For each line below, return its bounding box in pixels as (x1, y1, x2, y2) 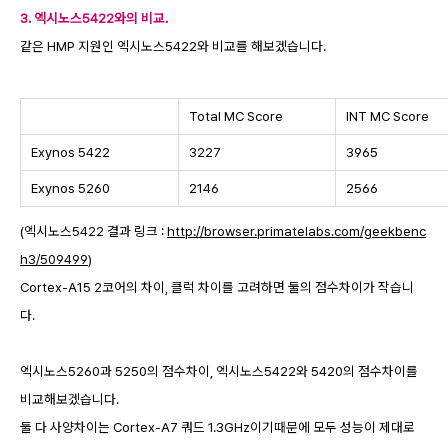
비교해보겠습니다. (20, 391, 119, 408)
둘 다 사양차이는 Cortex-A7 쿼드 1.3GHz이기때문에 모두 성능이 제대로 (20, 419, 415, 436)
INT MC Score (343, 108, 432, 125)
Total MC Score (186, 108, 283, 125)
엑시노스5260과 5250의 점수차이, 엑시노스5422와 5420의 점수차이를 (20, 363, 418, 380)
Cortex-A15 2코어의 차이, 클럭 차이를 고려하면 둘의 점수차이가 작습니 (20, 279, 414, 296)
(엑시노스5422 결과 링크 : (20, 223, 167, 240)
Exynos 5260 (28, 180, 110, 197)
